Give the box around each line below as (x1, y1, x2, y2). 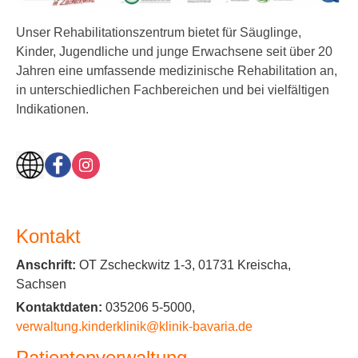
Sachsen (16, 277, 66, 292)
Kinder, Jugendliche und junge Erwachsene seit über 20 (16, 45, 332, 59)
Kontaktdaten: (16, 300, 102, 315)
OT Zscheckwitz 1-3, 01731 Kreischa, (76, 258, 291, 272)
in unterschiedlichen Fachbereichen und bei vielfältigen (16, 83, 329, 97)
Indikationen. (16, 102, 89, 117)
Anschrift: (16, 258, 76, 272)
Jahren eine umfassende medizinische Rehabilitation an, (16, 64, 337, 78)
